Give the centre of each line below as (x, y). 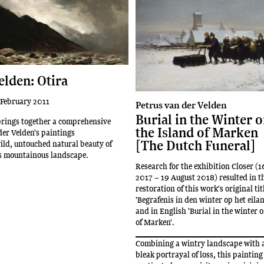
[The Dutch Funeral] (196, 145)
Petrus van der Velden (181, 105)
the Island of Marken (197, 132)
